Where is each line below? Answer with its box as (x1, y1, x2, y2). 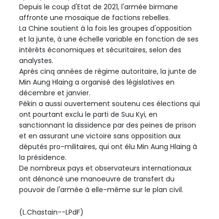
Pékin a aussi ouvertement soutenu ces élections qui (19, 99, 200, 109)
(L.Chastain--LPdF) (19, 207, 84, 218)
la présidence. (19, 153, 66, 163)
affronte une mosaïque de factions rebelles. (19, 13, 170, 23)
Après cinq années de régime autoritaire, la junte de (19, 66, 197, 77)
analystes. (19, 56, 53, 66)
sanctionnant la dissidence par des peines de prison (19, 120, 196, 131)
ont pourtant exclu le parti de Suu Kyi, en (19, 109, 157, 120)
